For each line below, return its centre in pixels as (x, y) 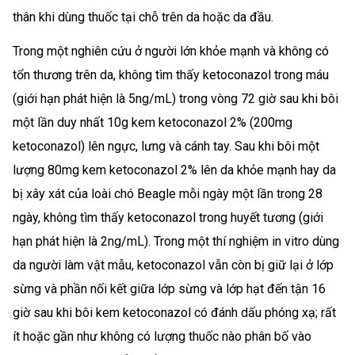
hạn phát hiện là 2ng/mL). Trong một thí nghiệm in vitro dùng (176, 241)
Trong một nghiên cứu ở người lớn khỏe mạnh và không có (171, 51)
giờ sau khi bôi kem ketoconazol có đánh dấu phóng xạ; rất (174, 312)
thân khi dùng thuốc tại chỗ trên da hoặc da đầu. (143, 17)
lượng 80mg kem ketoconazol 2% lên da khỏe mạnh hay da (174, 170)
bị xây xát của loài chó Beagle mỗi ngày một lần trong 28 (168, 193)
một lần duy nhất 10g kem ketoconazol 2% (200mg (153, 122)
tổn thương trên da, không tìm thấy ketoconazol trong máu (171, 74)
